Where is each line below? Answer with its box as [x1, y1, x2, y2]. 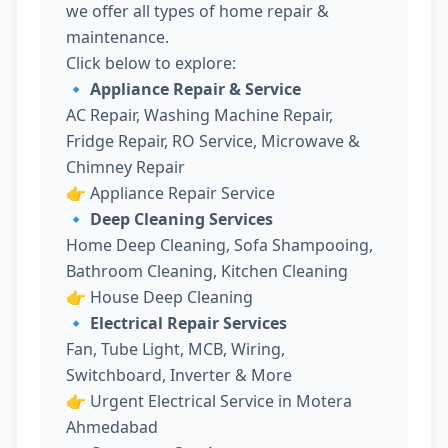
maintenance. [66, 25, 169, 48]
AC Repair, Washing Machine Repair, [66, 103, 333, 126]
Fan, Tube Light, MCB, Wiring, [66, 337, 285, 360]
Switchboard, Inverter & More [66, 363, 292, 386]
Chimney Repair [66, 155, 185, 178]
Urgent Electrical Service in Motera [90, 389, 352, 412]
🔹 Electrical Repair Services [66, 311, 287, 334]
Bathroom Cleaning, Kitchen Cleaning [66, 259, 348, 282]
